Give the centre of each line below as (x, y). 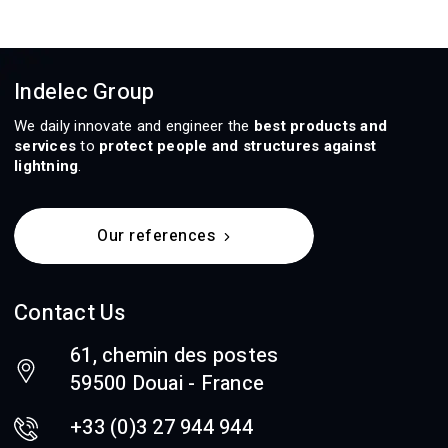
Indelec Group (84, 91)
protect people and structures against (238, 145)
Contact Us (70, 312)
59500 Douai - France (167, 383)
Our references (156, 235)
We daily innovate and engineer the (134, 125)
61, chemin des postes (174, 355)
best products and (320, 125)
